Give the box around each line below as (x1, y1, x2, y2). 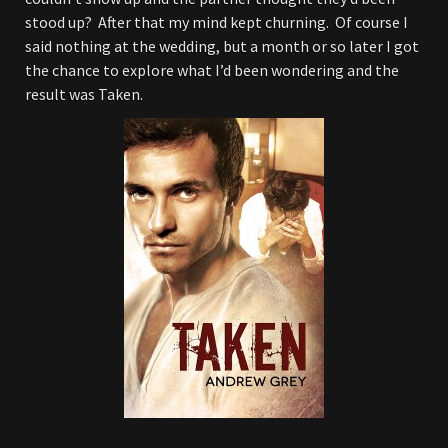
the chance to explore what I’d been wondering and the (25, 60, 399, 80)
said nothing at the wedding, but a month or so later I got (25, 36, 419, 56)
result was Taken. (25, 84, 143, 104)
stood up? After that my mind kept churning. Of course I (25, 12, 408, 32)
